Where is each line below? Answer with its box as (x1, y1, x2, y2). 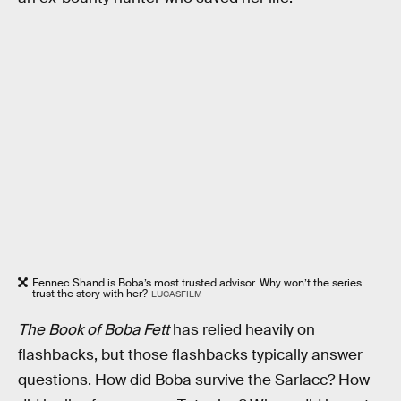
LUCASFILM (150, 287, 202, 300)
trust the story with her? (32, 286, 148, 301)
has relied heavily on (169, 320, 315, 340)
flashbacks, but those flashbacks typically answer (18, 346, 363, 365)
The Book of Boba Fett (18, 320, 169, 340)
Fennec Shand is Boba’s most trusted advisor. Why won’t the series (32, 275, 362, 290)
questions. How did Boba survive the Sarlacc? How (18, 371, 370, 390)
